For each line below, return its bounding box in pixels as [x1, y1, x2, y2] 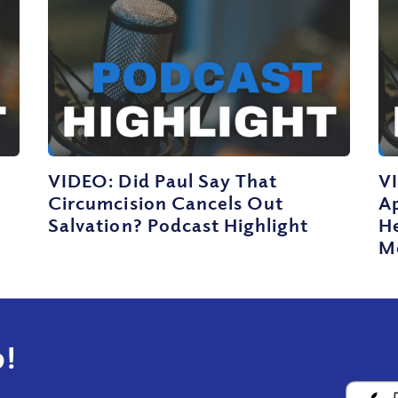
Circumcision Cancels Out [48, 190, 284, 214]
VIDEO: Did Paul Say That [48, 168, 278, 192]
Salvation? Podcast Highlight [48, 212, 309, 236]
